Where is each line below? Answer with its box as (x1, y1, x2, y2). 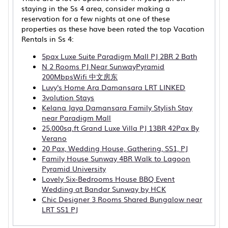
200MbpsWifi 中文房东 (42, 71, 118, 81)
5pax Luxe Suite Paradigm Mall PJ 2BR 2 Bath (42, 51, 197, 61)
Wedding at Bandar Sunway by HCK (42, 184, 166, 194)
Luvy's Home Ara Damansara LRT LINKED (42, 82, 186, 92)
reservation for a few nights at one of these (21, 13, 170, 23)
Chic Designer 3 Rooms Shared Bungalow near (42, 194, 203, 204)
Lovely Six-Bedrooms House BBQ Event (42, 174, 175, 184)
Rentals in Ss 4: (21, 34, 74, 44)
